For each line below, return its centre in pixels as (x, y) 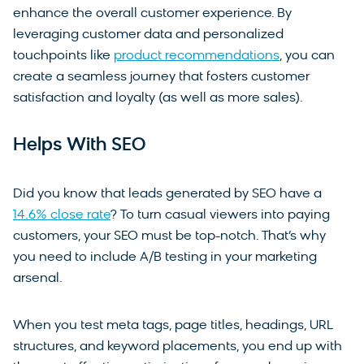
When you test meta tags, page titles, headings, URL (173, 326)
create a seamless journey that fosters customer (161, 78)
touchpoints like (63, 56)
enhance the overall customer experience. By (152, 14)
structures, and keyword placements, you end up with (178, 347)
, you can (307, 56)
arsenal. (38, 279)
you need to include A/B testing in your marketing (165, 258)
